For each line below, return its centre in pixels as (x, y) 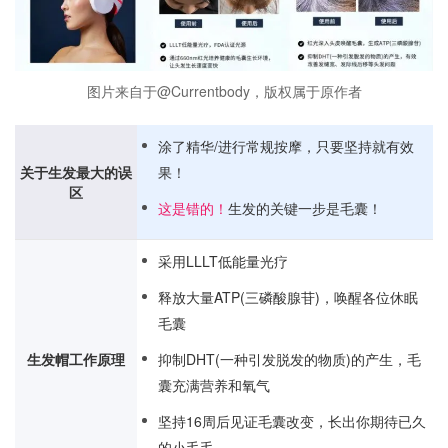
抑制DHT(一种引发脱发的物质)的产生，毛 (289, 358)
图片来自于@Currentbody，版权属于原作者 (224, 90)
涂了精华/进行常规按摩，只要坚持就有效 (286, 145)
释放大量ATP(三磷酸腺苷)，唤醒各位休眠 (288, 296)
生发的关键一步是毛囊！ (305, 207)
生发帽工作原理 (76, 358)
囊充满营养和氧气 (214, 384)
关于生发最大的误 (76, 171)
